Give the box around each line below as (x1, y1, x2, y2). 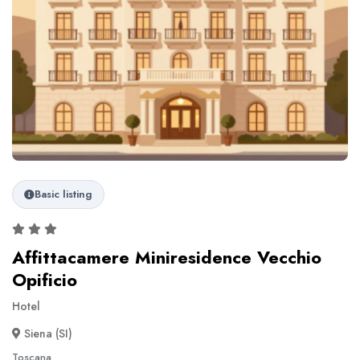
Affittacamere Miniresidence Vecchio (12, 244, 321, 271)
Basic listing (35, 186, 92, 202)
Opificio (12, 267, 77, 293)
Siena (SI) (24, 325, 72, 342)
